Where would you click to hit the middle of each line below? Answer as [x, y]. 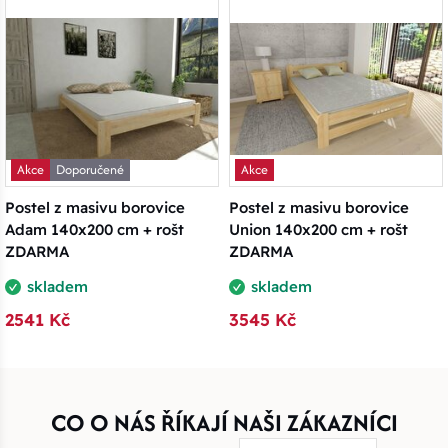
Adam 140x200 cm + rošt [94, 229]
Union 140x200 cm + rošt [318, 229]
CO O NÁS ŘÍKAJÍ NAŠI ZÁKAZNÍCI [224, 422]
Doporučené [90, 170]
